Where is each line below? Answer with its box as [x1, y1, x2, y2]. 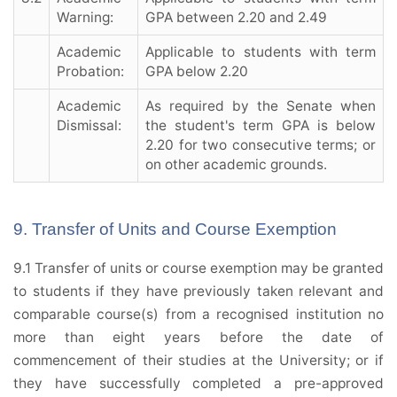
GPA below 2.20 [145, 63, 248, 81]
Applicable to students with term [145, 43, 376, 61]
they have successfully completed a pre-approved [13, 375, 384, 393]
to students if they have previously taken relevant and [13, 283, 384, 300]
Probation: [57, 63, 124, 81]
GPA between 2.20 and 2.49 [145, 9, 327, 27]
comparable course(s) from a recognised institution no [13, 306, 384, 323]
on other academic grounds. [145, 156, 327, 174]
